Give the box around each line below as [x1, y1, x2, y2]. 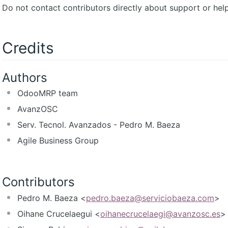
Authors [2, 70, 47, 85]
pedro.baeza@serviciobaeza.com [85, 193, 214, 204]
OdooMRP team [17, 88, 78, 99]
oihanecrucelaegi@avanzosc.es [100, 209, 220, 219]
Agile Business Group [17, 135, 99, 146]
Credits [2, 38, 54, 57]
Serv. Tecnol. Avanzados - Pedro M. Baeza [17, 120, 180, 130]
